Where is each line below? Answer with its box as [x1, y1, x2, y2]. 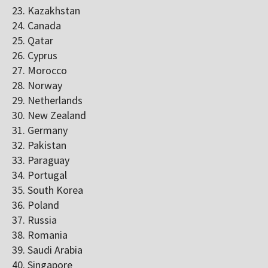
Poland [28, 198, 59, 212]
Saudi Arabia [28, 243, 83, 257]
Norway [28, 78, 62, 93]
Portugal [28, 168, 67, 182]
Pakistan [28, 138, 66, 153]
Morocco [28, 63, 67, 78]
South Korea [28, 183, 83, 197]
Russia [28, 213, 57, 227]
